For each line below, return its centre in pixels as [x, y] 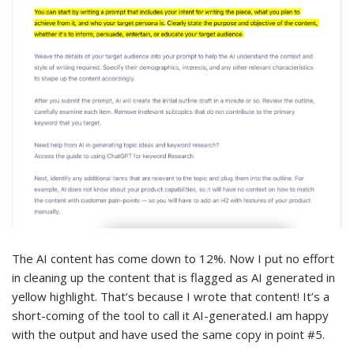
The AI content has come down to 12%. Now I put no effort [173, 258]
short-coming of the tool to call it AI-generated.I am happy [170, 315]
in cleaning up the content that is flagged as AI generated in [173, 277]
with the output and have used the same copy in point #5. [168, 334]
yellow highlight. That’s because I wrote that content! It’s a [171, 296]
